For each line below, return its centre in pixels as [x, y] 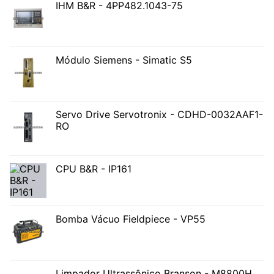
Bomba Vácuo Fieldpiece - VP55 [131, 219]
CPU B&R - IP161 [94, 168]
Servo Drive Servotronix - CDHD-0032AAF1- [159, 114]
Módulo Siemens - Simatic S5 [124, 60]
